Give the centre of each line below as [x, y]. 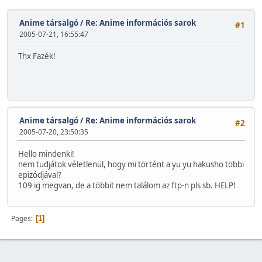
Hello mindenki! [46, 154]
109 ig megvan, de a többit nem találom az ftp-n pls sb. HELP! [127, 186]
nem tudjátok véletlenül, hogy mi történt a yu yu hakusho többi [131, 165]
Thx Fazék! [37, 56]
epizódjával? [40, 175]
